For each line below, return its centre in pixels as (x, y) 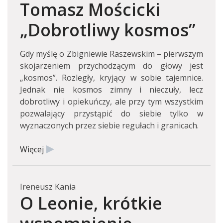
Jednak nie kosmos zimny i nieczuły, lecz (111, 90)
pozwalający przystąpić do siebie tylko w (111, 113)
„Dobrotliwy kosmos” (108, 30)
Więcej (32, 149)
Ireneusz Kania (48, 187)
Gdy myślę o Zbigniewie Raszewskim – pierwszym (111, 54)
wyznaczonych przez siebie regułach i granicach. (109, 125)
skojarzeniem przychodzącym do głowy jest (111, 66)
